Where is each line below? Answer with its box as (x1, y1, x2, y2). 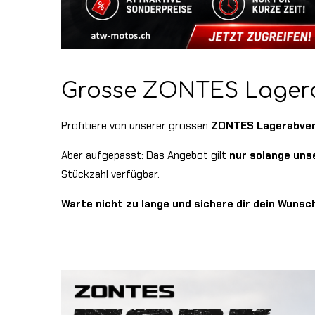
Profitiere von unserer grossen (61, 118, 211, 133)
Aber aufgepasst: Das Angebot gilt (61, 148, 229, 162)
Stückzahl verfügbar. (61, 167, 160, 181)
